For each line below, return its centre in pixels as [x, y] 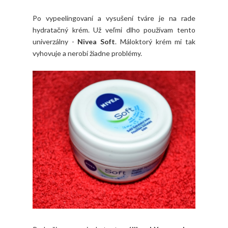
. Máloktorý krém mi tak [155, 41]
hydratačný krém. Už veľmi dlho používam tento [114, 30]
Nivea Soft [96, 41]
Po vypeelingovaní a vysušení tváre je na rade [114, 18]
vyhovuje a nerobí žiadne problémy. [87, 53]
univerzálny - [55, 41]
